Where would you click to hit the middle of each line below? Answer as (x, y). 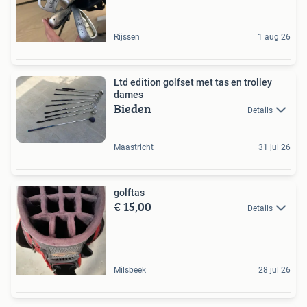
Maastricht (134, 147)
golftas (129, 193)
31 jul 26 (274, 147)
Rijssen (127, 37)
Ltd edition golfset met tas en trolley (193, 82)
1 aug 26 (274, 37)
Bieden (133, 108)
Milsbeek (130, 270)
